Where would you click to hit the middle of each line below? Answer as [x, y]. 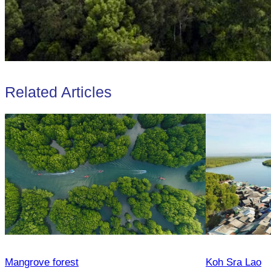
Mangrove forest [42, 263]
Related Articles [58, 92]
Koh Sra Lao [233, 263]
